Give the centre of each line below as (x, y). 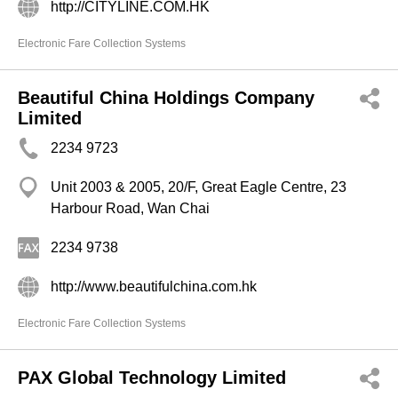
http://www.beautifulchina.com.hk (154, 287)
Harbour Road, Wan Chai (130, 208)
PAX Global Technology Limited (152, 378)
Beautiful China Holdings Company (166, 98)
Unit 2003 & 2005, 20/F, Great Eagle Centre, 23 (199, 187)
